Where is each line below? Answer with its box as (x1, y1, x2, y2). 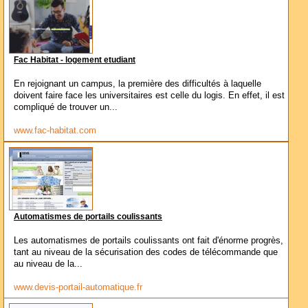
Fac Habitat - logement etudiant (14, 56, 135, 64)
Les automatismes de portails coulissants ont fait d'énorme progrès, (14, 235, 283, 245)
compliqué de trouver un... (14, 102, 118, 112)
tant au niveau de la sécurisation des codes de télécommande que (14, 247, 278, 257)
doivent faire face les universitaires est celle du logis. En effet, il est (14, 90, 285, 100)
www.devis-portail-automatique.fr (14, 282, 142, 292)
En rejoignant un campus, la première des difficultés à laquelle (14, 78, 261, 89)
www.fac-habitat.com (14, 125, 96, 135)
